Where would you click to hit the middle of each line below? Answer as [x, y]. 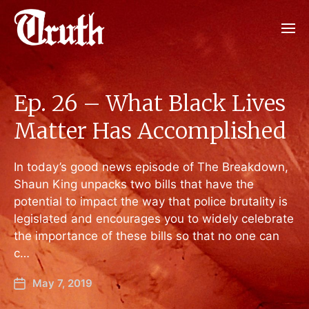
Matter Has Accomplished [150, 131]
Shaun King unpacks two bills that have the [134, 184]
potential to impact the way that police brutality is [151, 201]
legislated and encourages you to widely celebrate [154, 219]
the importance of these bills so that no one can [147, 236]
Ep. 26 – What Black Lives [150, 103]
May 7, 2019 [62, 283]
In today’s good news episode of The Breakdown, [151, 167]
